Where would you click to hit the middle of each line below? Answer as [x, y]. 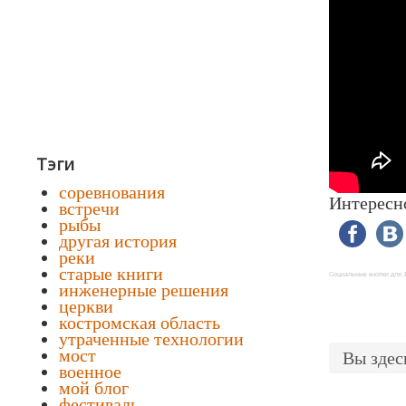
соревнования [112, 192]
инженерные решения [144, 290]
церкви [86, 306]
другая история [118, 241]
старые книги [111, 274]
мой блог [94, 388]
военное [90, 372]
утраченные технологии [151, 339]
